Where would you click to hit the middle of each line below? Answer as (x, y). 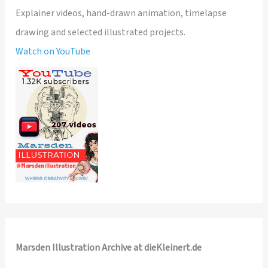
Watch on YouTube (53, 52)
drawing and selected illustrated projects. (101, 33)
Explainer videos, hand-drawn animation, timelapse (121, 13)
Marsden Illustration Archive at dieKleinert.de (109, 248)
